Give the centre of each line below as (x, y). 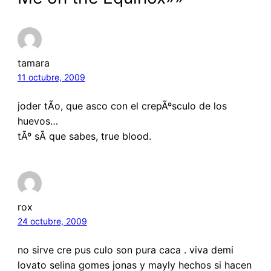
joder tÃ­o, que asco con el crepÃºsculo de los (122, 106)
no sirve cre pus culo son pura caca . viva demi (125, 250)
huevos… (38, 121)
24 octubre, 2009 (52, 221)
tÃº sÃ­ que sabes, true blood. (84, 136)
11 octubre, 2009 (51, 77)
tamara (33, 63)
